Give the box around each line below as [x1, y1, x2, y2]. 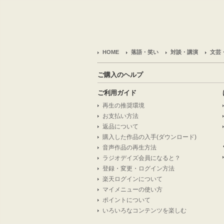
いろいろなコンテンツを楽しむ [102, 207, 186, 214]
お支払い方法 [102, 112, 138, 120]
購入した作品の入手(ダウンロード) [102, 133, 196, 141]
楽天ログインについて [102, 175, 162, 183]
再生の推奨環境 [102, 102, 144, 109]
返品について [102, 123, 138, 130]
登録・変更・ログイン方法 [102, 165, 174, 172]
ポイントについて [102, 196, 150, 204]
